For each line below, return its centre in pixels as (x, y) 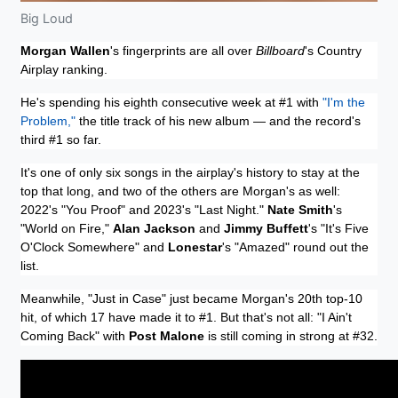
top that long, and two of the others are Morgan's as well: (180, 191)
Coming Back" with (75, 335)
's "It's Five (338, 228)
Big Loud (47, 18)
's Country (333, 50)
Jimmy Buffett (266, 228)
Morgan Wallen (65, 50)
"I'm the (344, 102)
